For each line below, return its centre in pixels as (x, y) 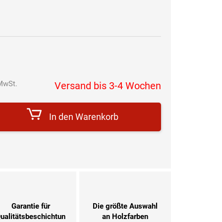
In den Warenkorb (83, 116)
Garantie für (30, 206)
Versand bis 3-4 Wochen (108, 85)
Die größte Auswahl (125, 206)
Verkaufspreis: (43, 92)
